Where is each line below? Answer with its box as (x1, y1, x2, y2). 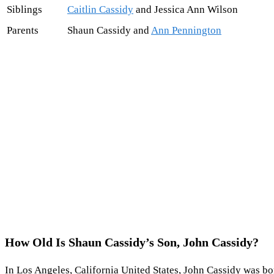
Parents (7, 24, 39, 37)
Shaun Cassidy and (67, 24, 151, 37)
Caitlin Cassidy (67, 4, 133, 16)
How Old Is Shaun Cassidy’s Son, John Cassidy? (5, 235, 259, 249)
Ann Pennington (151, 24, 221, 37)
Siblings (7, 4, 42, 16)
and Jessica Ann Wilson (133, 4, 238, 16)
